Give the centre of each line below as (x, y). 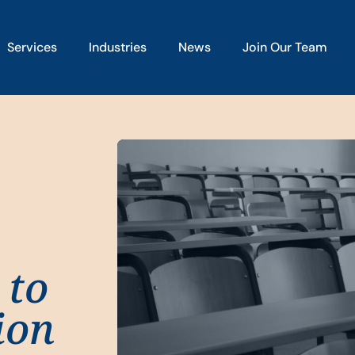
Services (32, 47)
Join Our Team (285, 47)
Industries (118, 47)
